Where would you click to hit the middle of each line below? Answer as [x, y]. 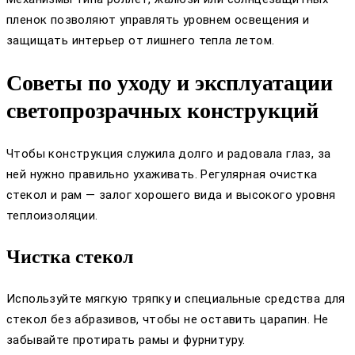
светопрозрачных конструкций [162, 111]
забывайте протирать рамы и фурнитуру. [126, 340]
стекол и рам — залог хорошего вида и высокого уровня [171, 195]
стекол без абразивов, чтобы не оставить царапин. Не [168, 319]
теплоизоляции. [52, 215]
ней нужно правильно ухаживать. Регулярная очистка [162, 174]
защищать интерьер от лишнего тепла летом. [141, 41]
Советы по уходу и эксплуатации [170, 83]
